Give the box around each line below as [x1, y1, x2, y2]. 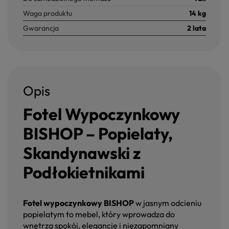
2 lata [187, 24, 206, 33]
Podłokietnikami [23, 162, 145, 183]
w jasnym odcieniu [134, 198, 201, 209]
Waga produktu [23, 9, 72, 18]
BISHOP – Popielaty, [23, 123, 173, 144]
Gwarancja [23, 24, 59, 33]
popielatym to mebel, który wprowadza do [23, 209, 175, 220]
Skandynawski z [23, 143, 141, 164]
